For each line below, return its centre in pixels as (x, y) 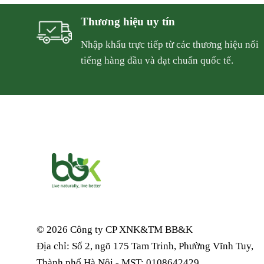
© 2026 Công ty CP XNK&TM (101, 230)
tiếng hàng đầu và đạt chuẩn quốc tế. (157, 60)
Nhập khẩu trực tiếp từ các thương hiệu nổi (170, 44)
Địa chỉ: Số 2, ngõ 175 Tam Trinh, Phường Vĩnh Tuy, (145, 246)
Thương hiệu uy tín (128, 22)
